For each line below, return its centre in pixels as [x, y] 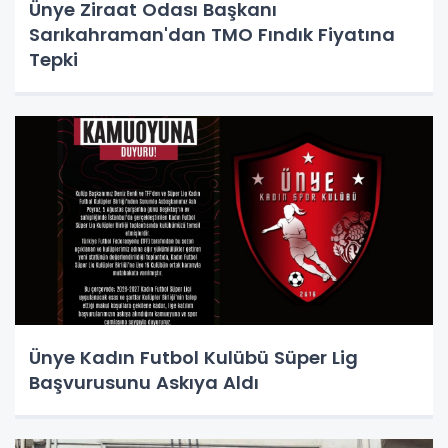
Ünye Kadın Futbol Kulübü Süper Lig [193, 358]
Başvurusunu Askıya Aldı [144, 383]
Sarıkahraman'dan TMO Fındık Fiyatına [212, 35]
